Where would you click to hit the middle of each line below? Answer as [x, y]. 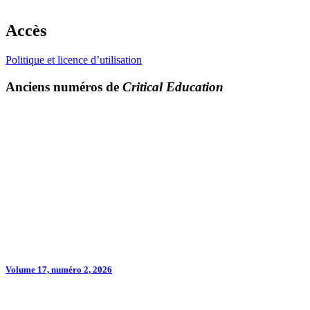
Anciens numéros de [64, 87]
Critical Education [173, 87]
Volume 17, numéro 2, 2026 [59, 269]
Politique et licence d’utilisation [74, 60]
